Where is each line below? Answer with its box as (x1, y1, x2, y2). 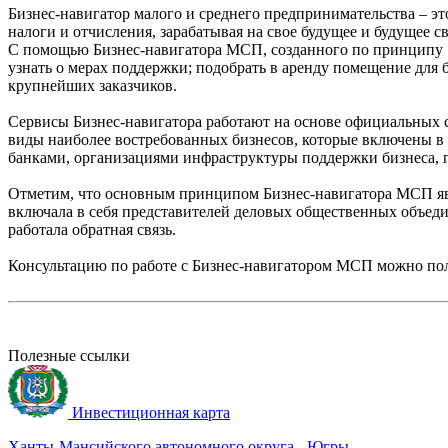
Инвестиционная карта (72, 403, 230, 421)
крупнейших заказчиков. (8, 76, 177, 94)
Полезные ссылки (8, 346, 130, 364)
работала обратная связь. (8, 220, 176, 238)
